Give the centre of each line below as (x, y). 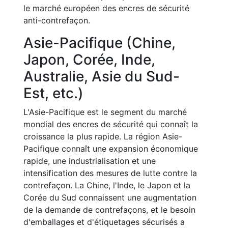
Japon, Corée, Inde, (89, 60)
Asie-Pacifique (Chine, (99, 43)
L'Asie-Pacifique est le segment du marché (105, 112)
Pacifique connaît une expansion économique (111, 149)
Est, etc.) (53, 93)
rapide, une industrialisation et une (90, 161)
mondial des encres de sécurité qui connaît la (111, 124)
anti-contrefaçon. (57, 20)
